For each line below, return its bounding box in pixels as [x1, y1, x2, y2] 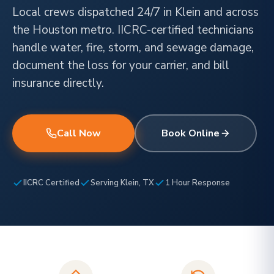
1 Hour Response [165, 177, 230, 188]
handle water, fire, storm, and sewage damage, [12, 40, 254, 56]
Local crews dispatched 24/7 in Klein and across [12, 4, 259, 20]
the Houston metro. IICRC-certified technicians [12, 22, 254, 38]
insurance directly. [12, 75, 104, 91]
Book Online [161, 126, 220, 140]
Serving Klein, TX [91, 177, 154, 188]
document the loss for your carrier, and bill [12, 57, 229, 73]
